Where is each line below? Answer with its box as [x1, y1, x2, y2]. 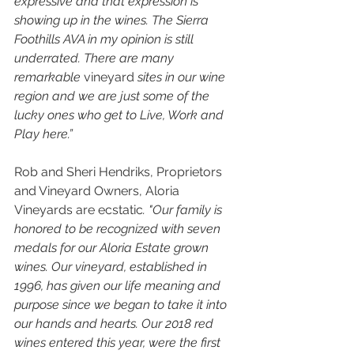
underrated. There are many [14, 51, 177, 66]
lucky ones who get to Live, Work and [14, 107, 227, 123]
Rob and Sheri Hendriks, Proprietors [14, 164, 225, 180]
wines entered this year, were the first [14, 335, 224, 351]
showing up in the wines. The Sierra [14, 13, 212, 28]
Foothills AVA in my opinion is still [14, 32, 197, 47]
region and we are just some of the [14, 88, 213, 104]
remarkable [14, 70, 84, 85]
